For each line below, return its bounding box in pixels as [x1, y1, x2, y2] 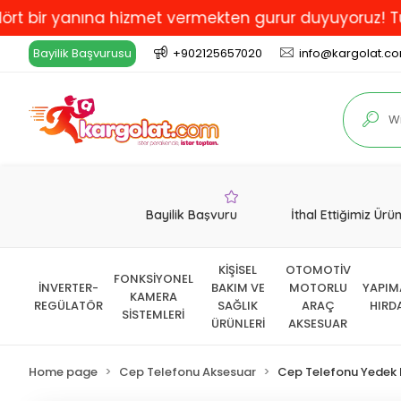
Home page [29, 363, 98, 380]
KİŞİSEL [218, 261, 258, 278]
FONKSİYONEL [113, 270, 193, 287]
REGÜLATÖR [34, 297, 104, 314]
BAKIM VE [210, 279, 265, 296]
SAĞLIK [218, 297, 259, 314]
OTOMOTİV [285, 261, 351, 278]
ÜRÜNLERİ [210, 315, 265, 332]
